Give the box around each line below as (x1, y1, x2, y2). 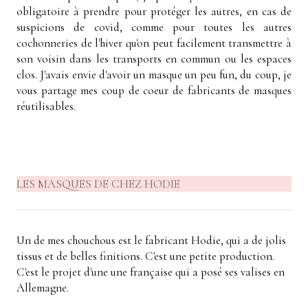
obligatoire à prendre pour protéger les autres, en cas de (16, 3, 291, 19)
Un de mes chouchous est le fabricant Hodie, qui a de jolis (16, 232, 286, 247)
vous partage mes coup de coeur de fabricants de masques (16, 82, 291, 98)
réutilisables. (16, 98, 76, 113)
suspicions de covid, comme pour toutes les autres (16, 19, 291, 34)
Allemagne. (16, 280, 69, 295)
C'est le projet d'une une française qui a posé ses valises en (16, 264, 285, 279)
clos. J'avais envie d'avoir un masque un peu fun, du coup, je (16, 67, 291, 82)
